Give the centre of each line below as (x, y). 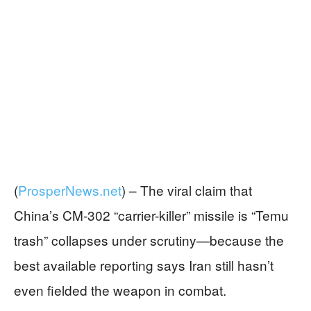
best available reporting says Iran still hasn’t (144, 264)
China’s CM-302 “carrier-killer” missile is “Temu (151, 215)
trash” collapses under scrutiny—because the (149, 239)
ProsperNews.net (70, 190)
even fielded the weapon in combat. (120, 289)
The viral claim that (196, 190)
